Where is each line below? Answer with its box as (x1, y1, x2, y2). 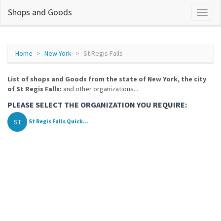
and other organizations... (62, 84, 138, 93)
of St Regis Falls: (7, 84, 62, 93)
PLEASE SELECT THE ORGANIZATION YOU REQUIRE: (7, 100, 187, 110)
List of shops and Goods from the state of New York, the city (7, 74, 206, 83)
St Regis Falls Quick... (29, 117, 89, 125)
